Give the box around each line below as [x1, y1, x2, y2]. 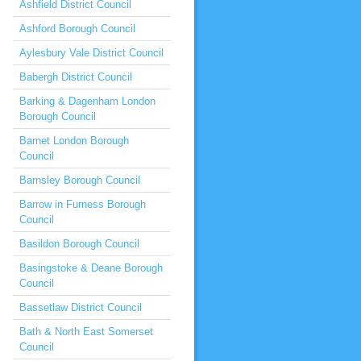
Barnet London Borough [19, 135, 129, 147]
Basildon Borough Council [19, 238, 139, 250]
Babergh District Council [19, 71, 132, 83]
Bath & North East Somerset [19, 326, 153, 338]
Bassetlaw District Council [19, 301, 142, 313]
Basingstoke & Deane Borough [19, 262, 163, 274]
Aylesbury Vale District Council [19, 47, 164, 59]
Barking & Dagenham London [19, 95, 156, 107]
